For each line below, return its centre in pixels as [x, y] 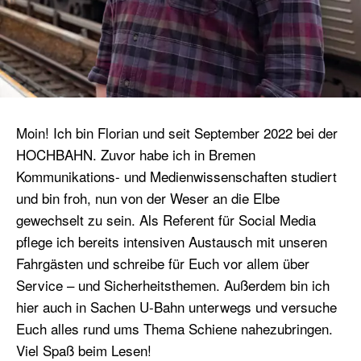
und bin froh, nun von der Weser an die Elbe [148, 198]
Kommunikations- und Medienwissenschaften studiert [176, 176]
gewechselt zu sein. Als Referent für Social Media [166, 220]
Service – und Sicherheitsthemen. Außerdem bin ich [173, 285]
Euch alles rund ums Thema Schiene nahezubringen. [174, 329]
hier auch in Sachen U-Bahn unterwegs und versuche [176, 307]
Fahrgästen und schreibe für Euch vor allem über [163, 263]
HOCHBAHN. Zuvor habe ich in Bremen [136, 155]
